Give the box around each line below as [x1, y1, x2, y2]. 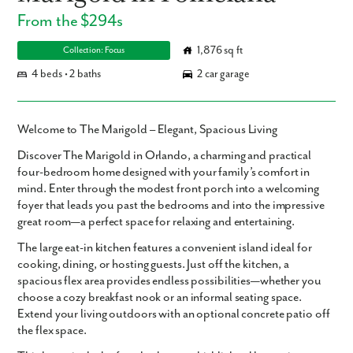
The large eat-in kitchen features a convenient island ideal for [17, 240, 312, 256]
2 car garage [197, 68, 250, 81]
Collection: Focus [63, 45, 125, 56]
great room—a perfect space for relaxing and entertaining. [17, 214, 295, 230]
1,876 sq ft [197, 43, 243, 57]
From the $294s [17, 12, 123, 32]
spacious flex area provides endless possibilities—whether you [17, 273, 321, 289]
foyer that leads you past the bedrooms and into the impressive [17, 198, 325, 214]
